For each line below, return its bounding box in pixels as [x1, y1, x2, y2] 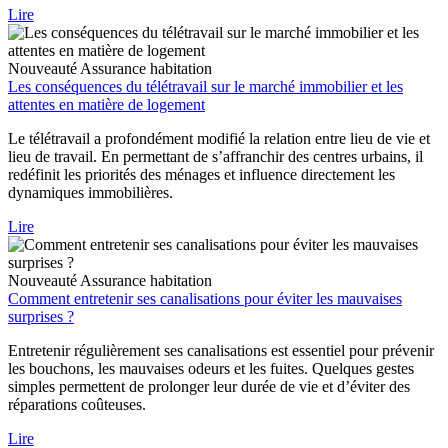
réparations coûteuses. [8, 396, 146, 414]
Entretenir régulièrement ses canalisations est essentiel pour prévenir [8, 342, 434, 360]
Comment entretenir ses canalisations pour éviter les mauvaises [8, 290, 402, 308]
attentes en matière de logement [8, 96, 205, 114]
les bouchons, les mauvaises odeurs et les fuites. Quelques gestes [8, 360, 414, 378]
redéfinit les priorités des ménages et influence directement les [8, 166, 395, 184]
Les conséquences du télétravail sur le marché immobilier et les [8, 78, 403, 96]
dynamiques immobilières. [8, 184, 173, 202]
